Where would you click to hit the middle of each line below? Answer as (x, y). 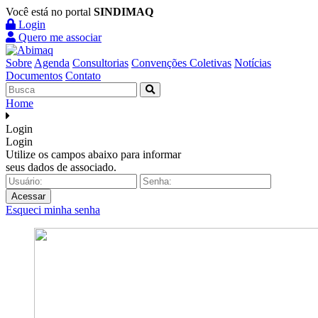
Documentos (34, 76)
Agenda (52, 63)
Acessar (28, 196)
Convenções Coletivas (181, 63)
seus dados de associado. (61, 167)
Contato (83, 76)
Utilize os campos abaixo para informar (93, 154)
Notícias (253, 63)
